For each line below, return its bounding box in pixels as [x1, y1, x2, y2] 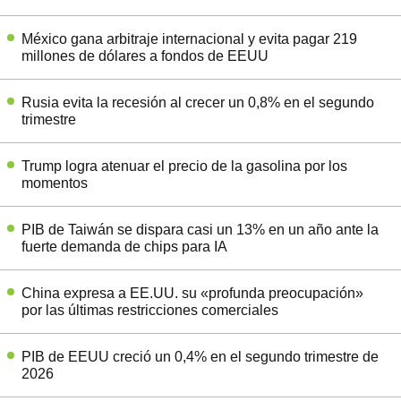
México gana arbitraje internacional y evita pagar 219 [21, 31, 357, 47]
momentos [21, 175, 88, 192]
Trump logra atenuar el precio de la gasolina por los [21, 158, 347, 175]
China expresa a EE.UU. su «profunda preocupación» [21, 286, 363, 302]
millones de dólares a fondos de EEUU [21, 48, 269, 64]
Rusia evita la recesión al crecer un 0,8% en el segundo [21, 95, 374, 111]
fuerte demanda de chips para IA [21, 239, 227, 255]
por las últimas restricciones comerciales [21, 303, 278, 319]
